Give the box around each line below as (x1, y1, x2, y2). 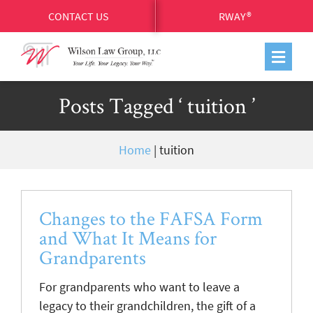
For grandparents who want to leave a (39, 279, 240, 295)
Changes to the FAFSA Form (39, 205, 263, 231)
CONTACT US (48, 9, 109, 23)
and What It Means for (39, 225, 217, 250)
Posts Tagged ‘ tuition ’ (58, 91, 255, 119)
